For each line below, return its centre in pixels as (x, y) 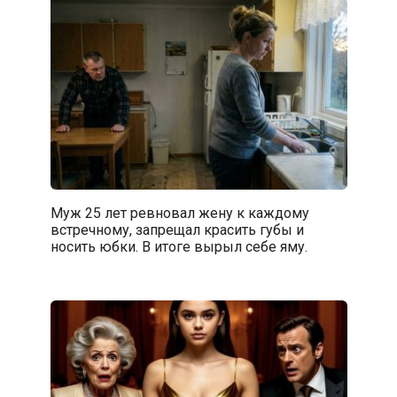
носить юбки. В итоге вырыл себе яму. (179, 246)
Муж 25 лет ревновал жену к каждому (179, 213)
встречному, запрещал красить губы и (177, 230)
